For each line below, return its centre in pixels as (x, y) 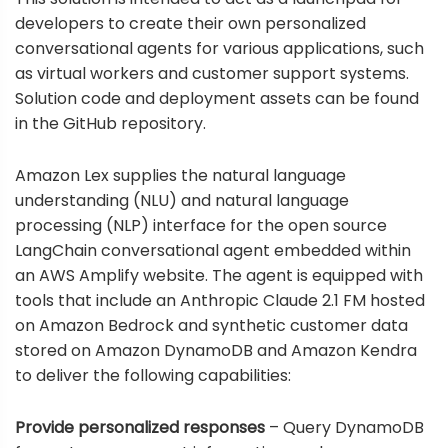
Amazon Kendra (354, 351)
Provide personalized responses (140, 428)
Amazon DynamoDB (174, 351)
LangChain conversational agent (142, 251)
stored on (55, 351)
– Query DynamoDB (344, 428)
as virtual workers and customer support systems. (212, 74)
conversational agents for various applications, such (219, 49)
